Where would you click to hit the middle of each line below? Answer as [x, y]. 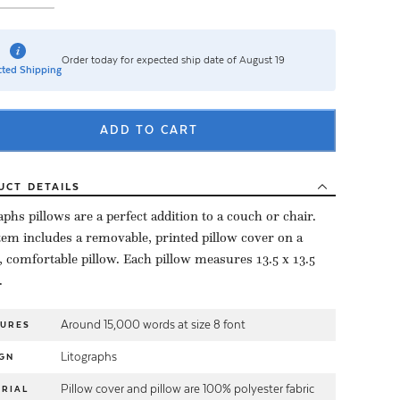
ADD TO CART [149, 129]
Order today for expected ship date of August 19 [173, 60]
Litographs [89, 356]
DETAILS [54, 186]
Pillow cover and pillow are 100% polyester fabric [187, 388]
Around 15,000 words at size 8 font [153, 324]
